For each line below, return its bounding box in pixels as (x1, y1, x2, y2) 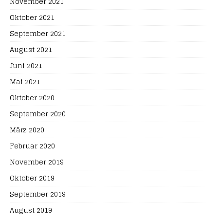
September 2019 (10, 188, 66, 200)
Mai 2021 (10, 75, 40, 88)
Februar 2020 (10, 140, 55, 152)
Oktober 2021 (10, 11, 54, 23)
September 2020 (10, 108, 66, 120)
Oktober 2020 (10, 91, 54, 104)
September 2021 (10, 27, 66, 39)
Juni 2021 (10, 59, 42, 72)
